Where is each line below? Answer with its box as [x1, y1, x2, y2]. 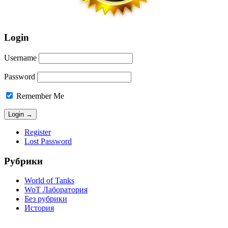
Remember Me [14, 91, 64, 100]
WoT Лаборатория [24, 185, 88, 194]
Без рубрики [24, 194, 67, 204]
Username [4, 53, 37, 62]
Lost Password [24, 136, 72, 146]
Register [24, 127, 51, 136]
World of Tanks [24, 176, 74, 185]
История [24, 204, 54, 213]
